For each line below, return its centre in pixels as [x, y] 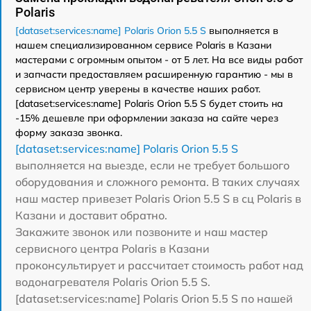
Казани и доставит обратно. [91, 215]
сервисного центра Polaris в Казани [112, 249]
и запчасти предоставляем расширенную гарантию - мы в [154, 74]
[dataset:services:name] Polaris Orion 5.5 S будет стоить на [149, 103]
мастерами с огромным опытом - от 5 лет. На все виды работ [159, 60]
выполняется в [242, 31]
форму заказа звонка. [69, 133]
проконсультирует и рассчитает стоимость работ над [159, 265]
